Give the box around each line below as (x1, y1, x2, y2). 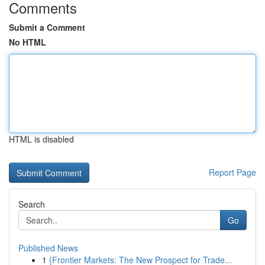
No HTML (9, 36, 46, 48)
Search (18, 198, 45, 210)
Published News (18, 242, 78, 254)
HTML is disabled (9, 133, 74, 145)
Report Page (209, 166, 256, 178)
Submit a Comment (9, 21, 85, 33)
